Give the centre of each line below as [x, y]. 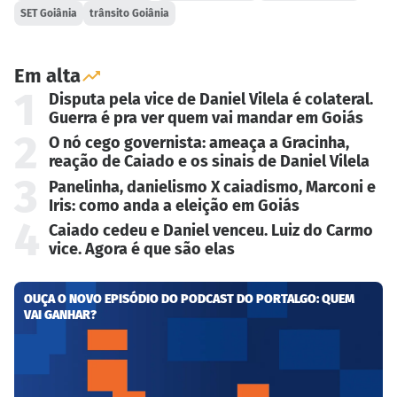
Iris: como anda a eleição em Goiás [174, 205]
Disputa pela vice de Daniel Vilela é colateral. [210, 100]
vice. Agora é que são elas [141, 249]
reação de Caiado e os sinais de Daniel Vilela [209, 162]
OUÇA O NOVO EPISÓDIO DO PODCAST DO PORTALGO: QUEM [190, 300]
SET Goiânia [49, 13]
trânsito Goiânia [130, 13]
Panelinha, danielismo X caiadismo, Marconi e [212, 187]
